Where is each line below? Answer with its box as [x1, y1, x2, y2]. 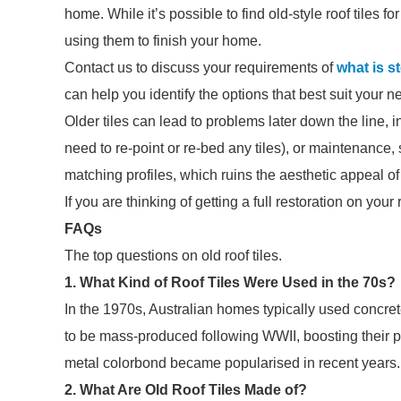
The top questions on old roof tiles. [64, 248, 282, 263]
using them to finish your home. [64, 33, 261, 48]
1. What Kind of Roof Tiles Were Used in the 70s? [64, 275, 396, 290]
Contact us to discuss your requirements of [64, 60, 337, 75]
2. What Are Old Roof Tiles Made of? [64, 382, 307, 397]
